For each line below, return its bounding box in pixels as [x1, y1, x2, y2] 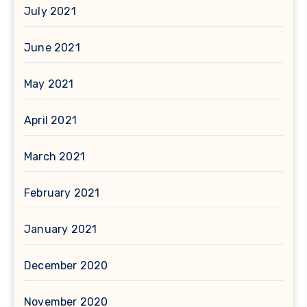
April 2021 [24, 114, 77, 127]
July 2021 [24, 5, 76, 19]
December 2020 [24, 259, 108, 273]
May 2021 [24, 77, 74, 91]
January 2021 [24, 223, 97, 236]
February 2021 [24, 186, 100, 200]
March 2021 [24, 150, 85, 164]
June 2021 [24, 41, 80, 55]
